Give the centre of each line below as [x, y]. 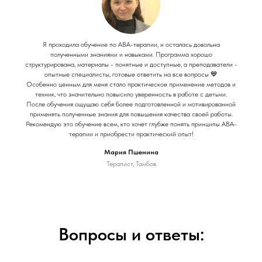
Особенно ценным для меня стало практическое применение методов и [131, 84]
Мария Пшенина [131, 152]
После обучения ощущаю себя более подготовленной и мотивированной [131, 104]
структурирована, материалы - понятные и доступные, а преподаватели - [131, 64]
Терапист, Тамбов [131, 163]
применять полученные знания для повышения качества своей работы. [131, 114]
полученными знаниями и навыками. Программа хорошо [131, 54]
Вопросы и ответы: [131, 234]
